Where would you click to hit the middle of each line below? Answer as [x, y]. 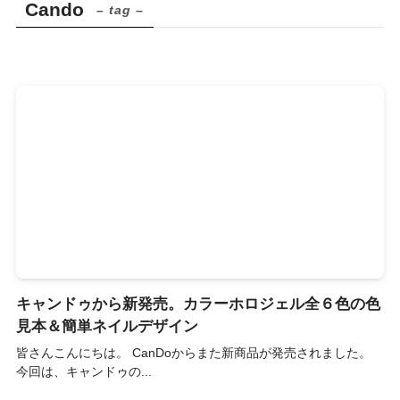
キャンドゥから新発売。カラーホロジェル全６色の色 [198, 304]
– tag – [121, 10]
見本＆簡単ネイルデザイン [107, 326]
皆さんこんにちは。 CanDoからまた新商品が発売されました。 [193, 352]
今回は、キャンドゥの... [83, 371]
